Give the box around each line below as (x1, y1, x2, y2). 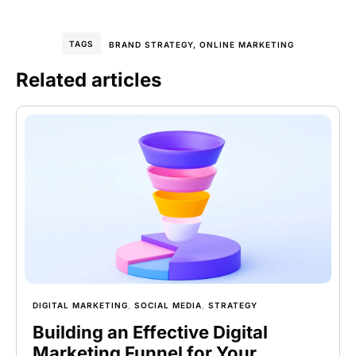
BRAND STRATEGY (109, 40, 193, 50)
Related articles (16, 68, 161, 92)
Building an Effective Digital (33, 321, 268, 342)
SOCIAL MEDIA (134, 300, 202, 310)
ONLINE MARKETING (199, 40, 294, 50)
